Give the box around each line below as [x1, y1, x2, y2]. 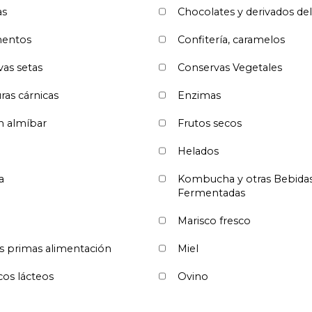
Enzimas [178, 88, 221, 102]
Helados [178, 144, 219, 157]
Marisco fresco [178, 214, 251, 227]
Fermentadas [178, 186, 245, 199]
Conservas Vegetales [178, 61, 282, 74]
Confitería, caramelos [178, 33, 285, 46]
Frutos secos [178, 116, 242, 130]
